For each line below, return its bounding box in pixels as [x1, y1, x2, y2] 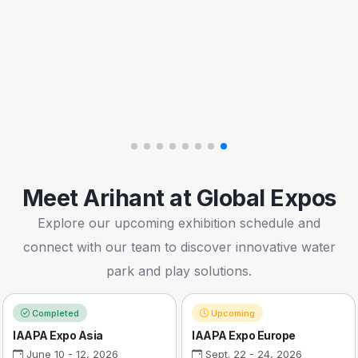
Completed [30, 307, 79, 319]
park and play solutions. [106, 263, 252, 280]
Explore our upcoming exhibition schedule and [38, 215, 320, 232]
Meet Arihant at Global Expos [22, 184, 336, 213]
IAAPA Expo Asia [13, 328, 103, 343]
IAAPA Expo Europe [192, 328, 296, 343]
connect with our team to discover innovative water [22, 239, 336, 256]
